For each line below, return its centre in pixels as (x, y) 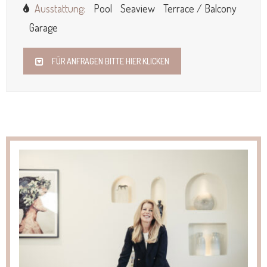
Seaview (138, 9)
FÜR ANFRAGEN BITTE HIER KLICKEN (111, 61)
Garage (44, 28)
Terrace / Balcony (200, 9)
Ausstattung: (60, 9)
